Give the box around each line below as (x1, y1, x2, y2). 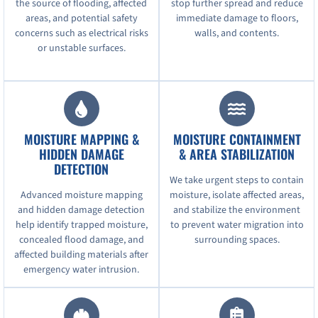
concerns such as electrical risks (14, 26, 148, 40)
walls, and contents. (194, 26, 279, 40)
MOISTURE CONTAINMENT (172, 130, 301, 149)
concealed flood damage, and (18, 233, 144, 248)
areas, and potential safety (25, 11, 138, 26)
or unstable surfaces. (37, 40, 126, 55)
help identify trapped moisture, (15, 218, 148, 233)
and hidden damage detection (18, 203, 145, 218)
